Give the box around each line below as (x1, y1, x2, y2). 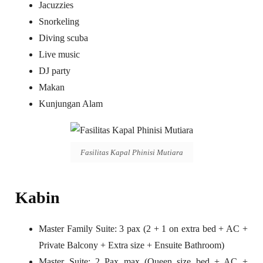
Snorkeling (39, 16, 80, 26)
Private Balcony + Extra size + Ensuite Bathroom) (39, 240, 225, 251)
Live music (39, 49, 80, 59)
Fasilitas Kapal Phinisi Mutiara (80, 148, 183, 157)
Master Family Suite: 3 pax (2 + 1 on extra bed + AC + (39, 224, 248, 234)
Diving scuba (39, 32, 89, 43)
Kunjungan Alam (39, 98, 103, 109)
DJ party (39, 65, 71, 76)
